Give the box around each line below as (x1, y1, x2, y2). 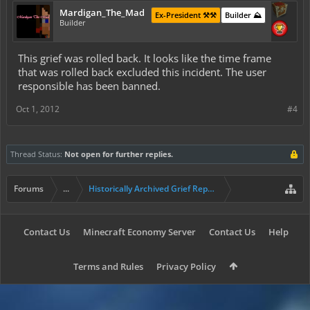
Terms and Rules (73, 260, 143, 273)
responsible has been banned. (18, 79, 161, 93)
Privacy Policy (156, 260, 216, 273)
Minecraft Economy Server (83, 226, 196, 238)
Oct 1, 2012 (16, 103, 60, 115)
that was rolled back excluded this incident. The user (18, 65, 266, 79)
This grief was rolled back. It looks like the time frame (18, 51, 271, 65)
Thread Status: (10, 149, 62, 159)
